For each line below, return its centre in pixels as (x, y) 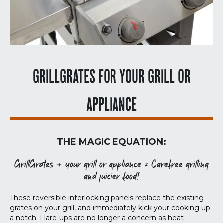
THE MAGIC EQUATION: (111, 142)
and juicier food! (111, 177)
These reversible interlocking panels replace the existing (107, 198)
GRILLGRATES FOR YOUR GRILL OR (111, 79)
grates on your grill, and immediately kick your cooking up (110, 208)
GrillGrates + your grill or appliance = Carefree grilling (111, 165)
